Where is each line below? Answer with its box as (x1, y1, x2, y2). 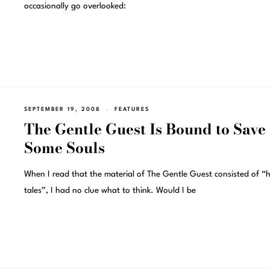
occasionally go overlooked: (24, 1, 126, 10)
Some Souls (24, 137, 105, 160)
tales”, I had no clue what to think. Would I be (24, 186, 196, 195)
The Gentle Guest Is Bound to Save (24, 118, 266, 141)
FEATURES (114, 107, 149, 113)
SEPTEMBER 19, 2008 (24, 107, 101, 113)
